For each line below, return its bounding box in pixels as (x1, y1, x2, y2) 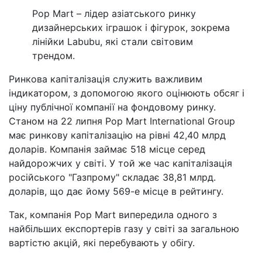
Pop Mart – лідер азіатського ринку (32, 7, 196, 19)
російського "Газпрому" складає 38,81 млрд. (9, 171, 216, 183)
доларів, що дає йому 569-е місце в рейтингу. (9, 185, 223, 197)
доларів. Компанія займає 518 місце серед (9, 143, 205, 155)
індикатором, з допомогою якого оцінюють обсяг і (9, 87, 244, 99)
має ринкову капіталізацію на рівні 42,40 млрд (9, 129, 226, 141)
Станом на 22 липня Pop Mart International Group (9, 115, 235, 127)
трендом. (32, 49, 75, 61)
